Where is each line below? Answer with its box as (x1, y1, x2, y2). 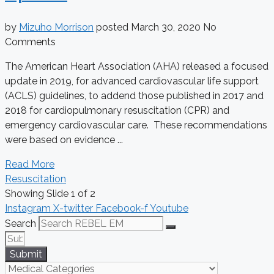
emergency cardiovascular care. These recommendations (5, 119, 267, 131)
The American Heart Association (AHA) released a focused (5, 60, 268, 72)
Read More (5, 158, 54, 170)
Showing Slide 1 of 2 (5, 187, 95, 199)
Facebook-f (95, 202, 148, 214)
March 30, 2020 (131, 21, 203, 33)
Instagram (5, 202, 51, 214)
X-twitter (53, 202, 93, 214)
